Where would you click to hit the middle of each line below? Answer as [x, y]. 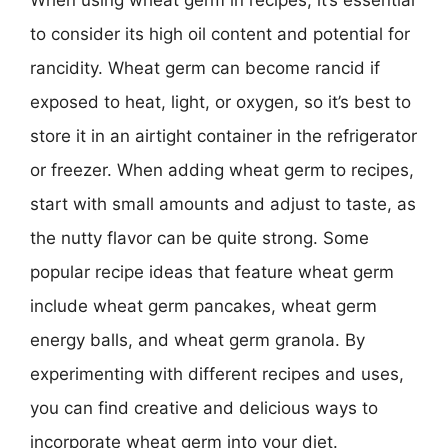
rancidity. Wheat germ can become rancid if [205, 68]
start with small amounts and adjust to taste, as [223, 204]
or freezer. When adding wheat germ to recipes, [222, 170]
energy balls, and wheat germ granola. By [197, 340]
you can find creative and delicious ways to [204, 408]
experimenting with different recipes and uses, [217, 374]
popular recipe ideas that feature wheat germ [212, 272]
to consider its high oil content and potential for [220, 34]
